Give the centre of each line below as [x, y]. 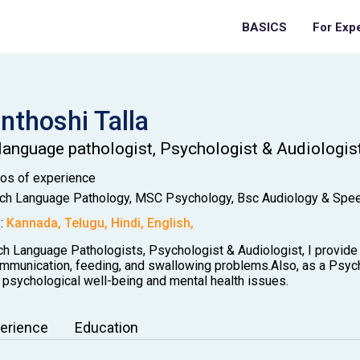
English [168, 223]
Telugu [84, 223]
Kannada [32, 223]
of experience [55, 178]
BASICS [264, 27]
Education [106, 327]
